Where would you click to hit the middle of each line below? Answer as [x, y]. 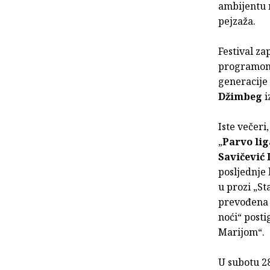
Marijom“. [241, 232]
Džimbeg [240, 96]
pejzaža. [237, 21]
